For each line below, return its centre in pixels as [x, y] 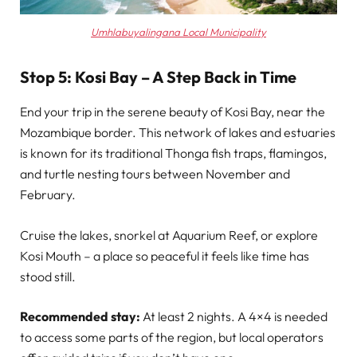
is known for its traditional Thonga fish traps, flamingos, [173, 153]
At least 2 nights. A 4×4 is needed [234, 316]
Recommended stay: [80, 316]
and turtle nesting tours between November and [155, 174]
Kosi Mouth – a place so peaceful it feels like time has [165, 255]
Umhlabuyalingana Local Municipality [178, 32]
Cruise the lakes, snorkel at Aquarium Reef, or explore [169, 235]
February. [48, 195]
